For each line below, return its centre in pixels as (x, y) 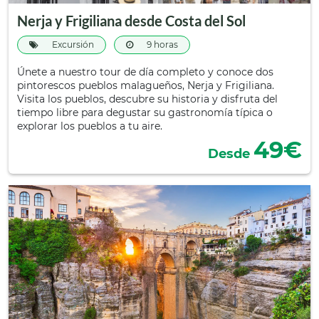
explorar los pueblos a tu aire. (90, 126)
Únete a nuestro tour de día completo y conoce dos (145, 72)
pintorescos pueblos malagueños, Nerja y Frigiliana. (146, 85)
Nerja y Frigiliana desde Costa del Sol (131, 21)
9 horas (161, 45)
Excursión (72, 45)
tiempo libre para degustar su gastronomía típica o (145, 113)
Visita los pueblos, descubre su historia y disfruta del (147, 99)
